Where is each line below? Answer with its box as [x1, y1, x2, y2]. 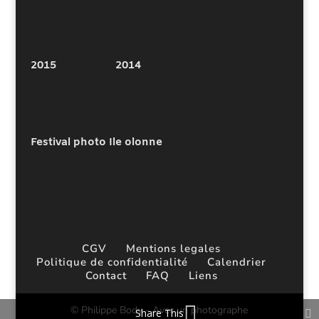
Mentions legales [126, 241, 221, 256]
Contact [85, 268, 127, 283]
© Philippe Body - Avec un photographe [70, 303, 249, 317]
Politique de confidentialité [36, 254, 189, 269]
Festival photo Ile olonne [30, 135, 162, 150]
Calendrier [207, 254, 267, 269]
